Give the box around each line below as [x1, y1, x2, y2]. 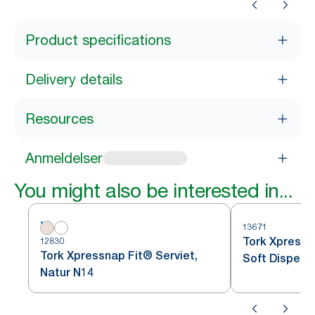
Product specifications [25, 32, 171, 49]
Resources [25, 110, 94, 127]
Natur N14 [40, 266, 94, 279]
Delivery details [25, 71, 122, 88]
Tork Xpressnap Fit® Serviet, [40, 249, 198, 262]
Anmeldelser [25, 150, 103, 167]
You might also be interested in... [14, 179, 292, 202]
